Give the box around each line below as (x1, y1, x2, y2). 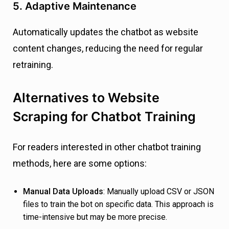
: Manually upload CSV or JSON (103, 186, 214, 196)
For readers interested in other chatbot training (13, 141, 201, 152)
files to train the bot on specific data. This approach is (23, 199, 214, 209)
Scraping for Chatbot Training (13, 108, 196, 124)
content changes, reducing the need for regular (13, 42, 203, 54)
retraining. (13, 59, 53, 70)
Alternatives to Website (13, 89, 159, 105)
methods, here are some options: (13, 157, 147, 169)
